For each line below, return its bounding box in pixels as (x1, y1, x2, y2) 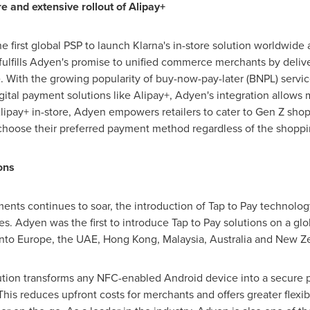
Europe (17, 231, 52, 247)
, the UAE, (51, 231, 103, 247)
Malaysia (162, 231, 204, 247)
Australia (209, 231, 252, 247)
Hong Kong (102, 231, 157, 247)
